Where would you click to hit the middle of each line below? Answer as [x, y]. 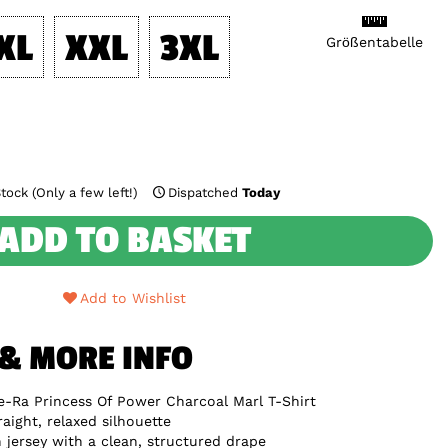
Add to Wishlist [133, 298]
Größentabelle [374, 41]
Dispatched [205, 192]
